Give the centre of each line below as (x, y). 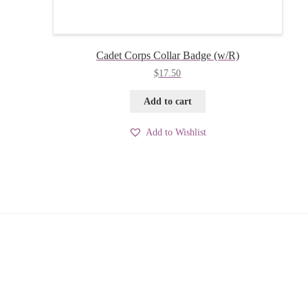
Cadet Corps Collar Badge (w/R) (167, 56)
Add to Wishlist (176, 132)
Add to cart (167, 101)
